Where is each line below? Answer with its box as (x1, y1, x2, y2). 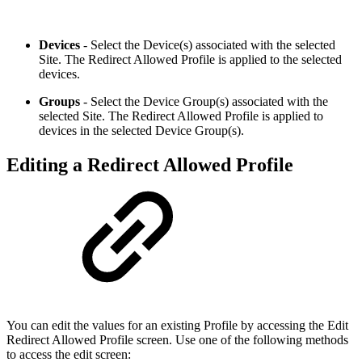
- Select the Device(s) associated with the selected (83, 38, 335, 53)
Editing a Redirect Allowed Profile (6, 154, 293, 176)
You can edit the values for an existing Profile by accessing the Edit (6, 318, 348, 333)
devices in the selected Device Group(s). (39, 124, 244, 138)
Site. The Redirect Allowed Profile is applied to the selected (39, 53, 342, 67)
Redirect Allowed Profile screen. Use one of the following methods (6, 333, 348, 347)
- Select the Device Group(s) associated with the (80, 95, 328, 109)
